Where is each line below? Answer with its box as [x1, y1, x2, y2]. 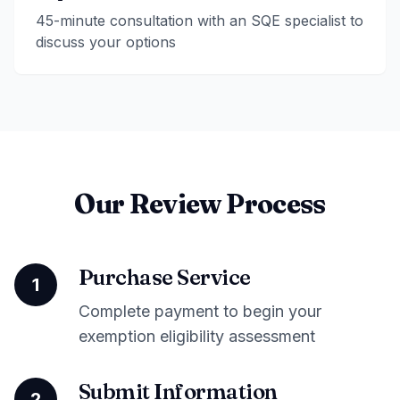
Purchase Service [79, 264, 251, 290]
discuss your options [36, 33, 176, 51]
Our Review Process [74, 187, 326, 221]
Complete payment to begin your [79, 302, 321, 321]
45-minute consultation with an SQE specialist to [36, 12, 363, 29]
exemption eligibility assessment [79, 327, 315, 346]
